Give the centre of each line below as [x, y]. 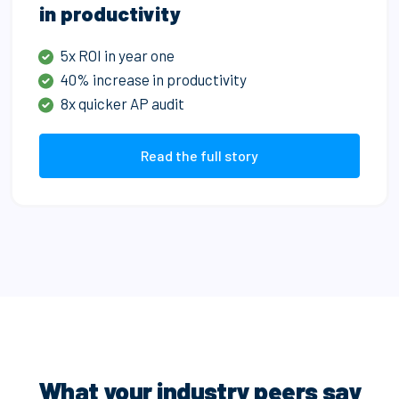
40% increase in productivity [154, 79]
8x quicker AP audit [124, 103]
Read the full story [199, 155]
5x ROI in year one [119, 55]
